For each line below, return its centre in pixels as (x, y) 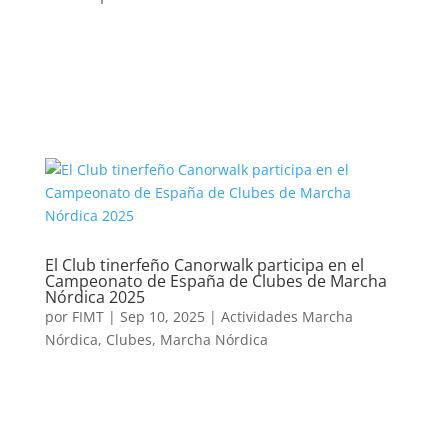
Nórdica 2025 (94, 297)
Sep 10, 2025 (162, 316)
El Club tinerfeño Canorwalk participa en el (204, 265)
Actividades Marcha (286, 316)
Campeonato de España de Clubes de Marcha (215, 281)
